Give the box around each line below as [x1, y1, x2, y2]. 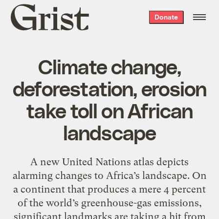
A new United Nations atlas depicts [30, 155, 189, 168]
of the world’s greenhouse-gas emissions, [17, 197, 202, 209]
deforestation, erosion [13, 75, 206, 100]
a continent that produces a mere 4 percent [13, 183, 206, 195]
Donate [154, 13, 178, 21]
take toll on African [26, 97, 193, 122]
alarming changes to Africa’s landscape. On [12, 169, 207, 181]
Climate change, [38, 53, 181, 78]
